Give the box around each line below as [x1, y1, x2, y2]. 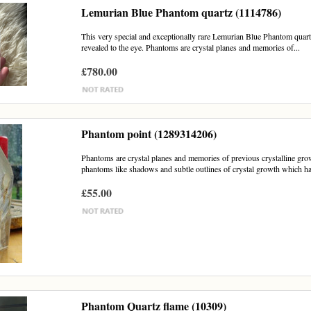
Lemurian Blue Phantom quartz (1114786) [81, 4, 282, 20]
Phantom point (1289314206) [81, 126, 217, 142]
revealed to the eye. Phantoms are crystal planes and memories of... [81, 42, 301, 53]
